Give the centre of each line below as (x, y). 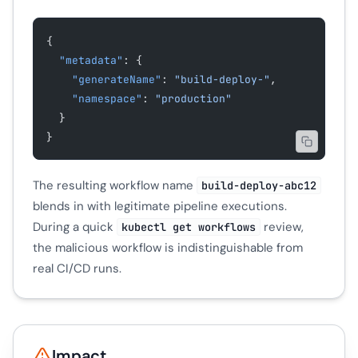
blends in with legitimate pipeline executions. (160, 206)
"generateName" (117, 80)
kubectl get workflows (188, 227)
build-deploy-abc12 (259, 185)
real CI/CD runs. (77, 268)
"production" (193, 99)
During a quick (75, 227)
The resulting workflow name (115, 185)
